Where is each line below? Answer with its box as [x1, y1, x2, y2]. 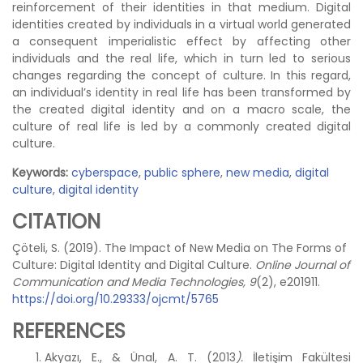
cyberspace [71, 164, 139, 181]
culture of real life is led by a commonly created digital [12, 118, 351, 135]
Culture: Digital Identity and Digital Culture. [12, 257, 255, 273]
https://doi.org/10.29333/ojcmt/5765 [12, 291, 219, 307]
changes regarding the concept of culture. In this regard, [12, 67, 351, 83]
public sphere [144, 164, 220, 181]
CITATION [12, 208, 100, 235]
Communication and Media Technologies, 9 [12, 274, 256, 290]
